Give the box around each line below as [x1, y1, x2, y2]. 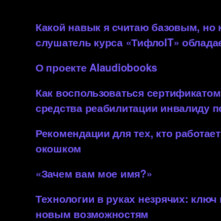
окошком [36, 140, 82, 155]
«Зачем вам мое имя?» [36, 165, 152, 181]
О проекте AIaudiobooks [36, 59, 158, 74]
